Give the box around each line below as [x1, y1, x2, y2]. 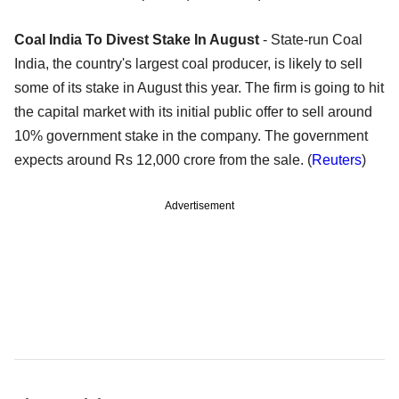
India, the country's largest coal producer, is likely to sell [14, 56, 362, 72]
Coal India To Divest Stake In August [14, 32, 263, 48]
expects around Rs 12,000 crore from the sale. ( [14, 152, 312, 168]
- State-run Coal [263, 32, 362, 48]
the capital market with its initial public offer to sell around [14, 104, 372, 120]
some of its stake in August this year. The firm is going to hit [14, 80, 384, 96]
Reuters [312, 152, 362, 168]
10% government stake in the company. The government [14, 128, 368, 144]
